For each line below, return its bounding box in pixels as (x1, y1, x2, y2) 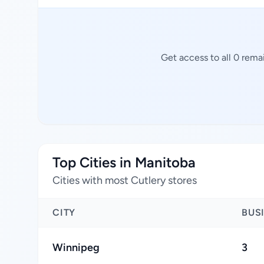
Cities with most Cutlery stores (52, 174, 197, 187)
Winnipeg (52, 241, 100, 254)
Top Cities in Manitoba (52, 154, 196, 171)
